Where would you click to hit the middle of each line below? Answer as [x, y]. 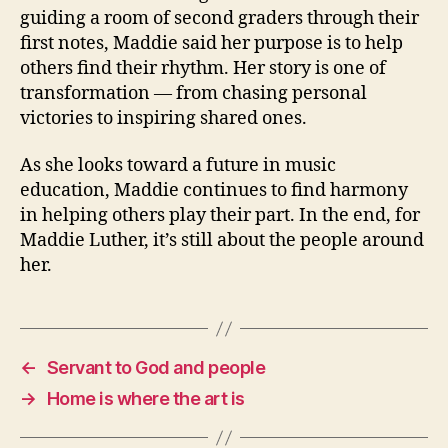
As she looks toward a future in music [178, 165]
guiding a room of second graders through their [219, 18]
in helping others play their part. [159, 215]
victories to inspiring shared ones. [163, 118]
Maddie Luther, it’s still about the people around [222, 240]
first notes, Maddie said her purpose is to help [211, 43]
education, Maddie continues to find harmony [214, 190]
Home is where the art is [145, 398]
